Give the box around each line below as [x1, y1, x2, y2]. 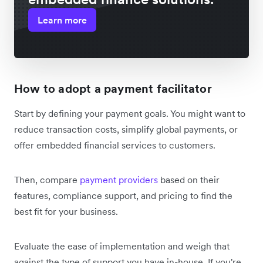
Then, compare [14, 173, 80, 186]
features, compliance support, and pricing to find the [14, 189, 232, 201]
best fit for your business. [14, 205, 118, 217]
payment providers [80, 173, 158, 186]
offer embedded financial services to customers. [14, 139, 215, 151]
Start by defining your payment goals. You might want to [14, 107, 245, 119]
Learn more [38, 14, 87, 26]
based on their [158, 173, 220, 186]
